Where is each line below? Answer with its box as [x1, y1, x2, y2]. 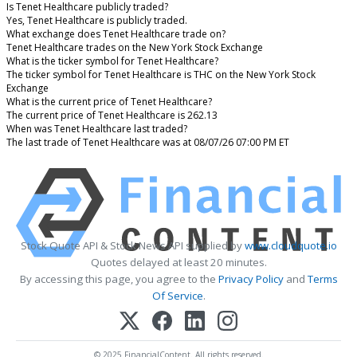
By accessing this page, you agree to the [19, 271, 218, 286]
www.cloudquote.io [244, 237, 337, 253]
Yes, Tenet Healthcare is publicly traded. [6, 13, 187, 27]
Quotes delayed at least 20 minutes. [90, 254, 267, 269]
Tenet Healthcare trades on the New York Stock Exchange [6, 40, 263, 54]
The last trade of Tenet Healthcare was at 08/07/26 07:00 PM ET [6, 135, 289, 149]
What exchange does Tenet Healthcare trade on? [6, 26, 226, 41]
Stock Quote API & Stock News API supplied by [20, 237, 245, 253]
